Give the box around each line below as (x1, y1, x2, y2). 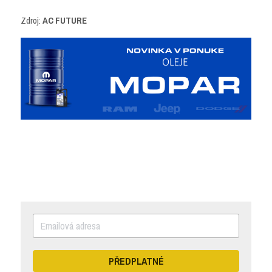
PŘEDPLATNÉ (108, 254, 164, 268)
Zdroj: (21, 14, 42, 27)
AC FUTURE (42, 14, 87, 27)
